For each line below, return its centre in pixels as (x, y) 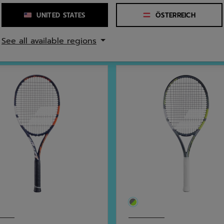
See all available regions (49, 41)
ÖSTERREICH (175, 15)
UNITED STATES (61, 15)
